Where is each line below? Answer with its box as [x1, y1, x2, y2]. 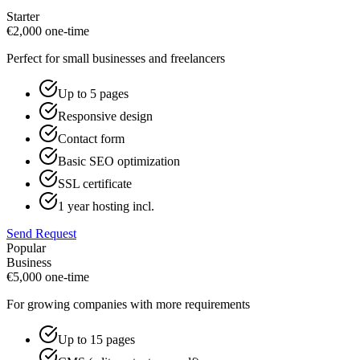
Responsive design [58, 109, 153, 124]
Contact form [58, 132, 125, 146]
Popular [6, 241, 46, 256]
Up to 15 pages [58, 333, 135, 347]
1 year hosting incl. [58, 199, 154, 214]
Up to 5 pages [58, 87, 129, 101]
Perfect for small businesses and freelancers [6, 51, 225, 66]
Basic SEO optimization [58, 154, 180, 169]
